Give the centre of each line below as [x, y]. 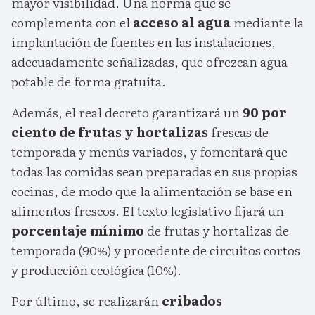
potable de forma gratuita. [89, 82]
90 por [263, 112]
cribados [192, 301]
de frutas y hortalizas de [218, 231]
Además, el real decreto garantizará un [126, 112]
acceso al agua [183, 22]
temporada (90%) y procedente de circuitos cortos [156, 250]
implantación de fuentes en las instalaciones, [143, 42]
